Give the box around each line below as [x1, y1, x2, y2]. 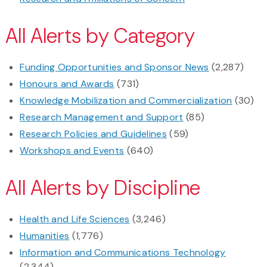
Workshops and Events [20, 144, 125, 157]
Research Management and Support [20, 111, 184, 124]
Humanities [20, 229, 70, 243]
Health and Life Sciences [20, 213, 130, 226]
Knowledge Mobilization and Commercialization [20, 94, 232, 107]
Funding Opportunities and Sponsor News [20, 61, 209, 74]
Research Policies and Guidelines [20, 128, 167, 141]
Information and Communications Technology [20, 246, 226, 259]
